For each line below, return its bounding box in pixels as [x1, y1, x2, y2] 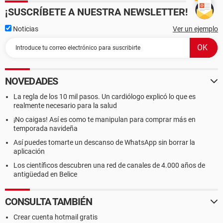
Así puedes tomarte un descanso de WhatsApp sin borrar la [13, 138, 195, 146]
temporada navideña [13, 124, 78, 132]
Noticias [11, 25, 38, 33]
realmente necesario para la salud [13, 102, 117, 110]
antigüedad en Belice [13, 170, 77, 178]
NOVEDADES [5, 75, 58, 87]
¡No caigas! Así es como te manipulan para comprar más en [13, 115, 196, 123]
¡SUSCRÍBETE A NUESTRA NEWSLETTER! [5, 6, 188, 18]
